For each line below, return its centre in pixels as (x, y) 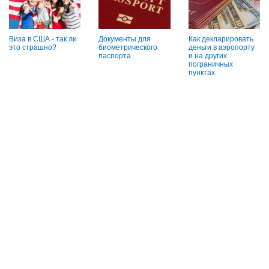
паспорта (115, 56)
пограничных (210, 64)
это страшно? (33, 47)
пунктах (201, 72)
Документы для (125, 39)
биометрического (128, 47)
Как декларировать (221, 39)
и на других (207, 56)
